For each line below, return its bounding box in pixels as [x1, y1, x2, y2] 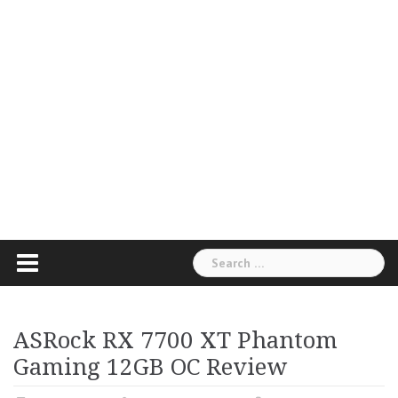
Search [192, 248, 233, 266]
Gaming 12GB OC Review [13, 353, 287, 380]
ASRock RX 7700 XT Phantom [13, 326, 338, 354]
